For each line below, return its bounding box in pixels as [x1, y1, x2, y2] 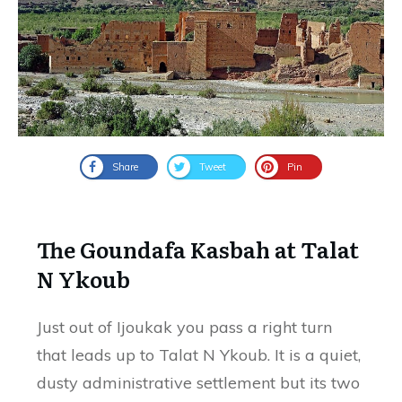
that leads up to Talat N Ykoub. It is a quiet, [37, 344, 361, 365]
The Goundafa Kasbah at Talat [37, 232, 359, 265]
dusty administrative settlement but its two [37, 371, 360, 393]
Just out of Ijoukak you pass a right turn [37, 316, 332, 337]
